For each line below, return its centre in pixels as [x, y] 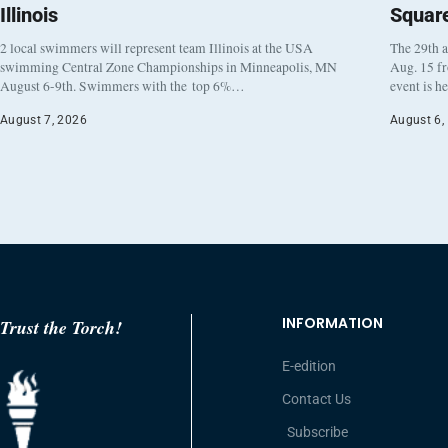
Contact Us [316, 399]
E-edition [309, 366]
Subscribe [317, 432]
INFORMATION [332, 323]
